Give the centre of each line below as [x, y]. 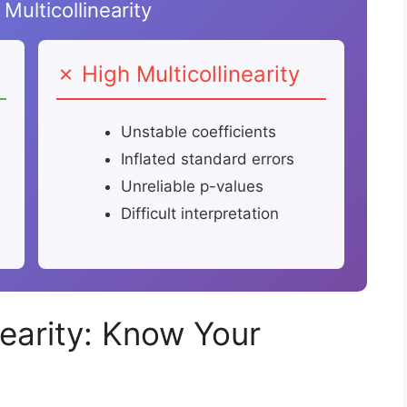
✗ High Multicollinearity [178, 74]
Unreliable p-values [192, 187]
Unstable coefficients [198, 132]
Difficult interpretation [199, 214]
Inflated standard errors [207, 159]
